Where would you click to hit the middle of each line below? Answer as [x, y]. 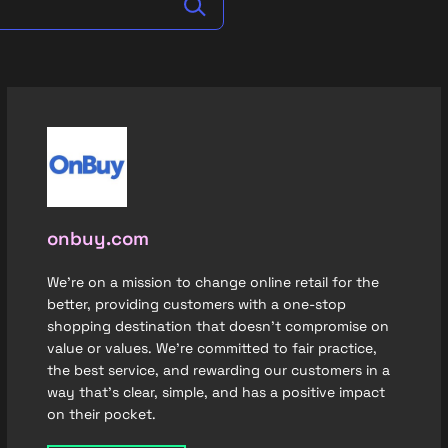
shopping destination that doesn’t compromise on [217, 326]
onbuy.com [97, 238]
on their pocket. [101, 414]
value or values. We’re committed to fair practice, [211, 348]
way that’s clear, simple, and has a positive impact [215, 392]
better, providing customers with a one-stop [196, 304]
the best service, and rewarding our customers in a [218, 370]
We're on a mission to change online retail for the [212, 282]
